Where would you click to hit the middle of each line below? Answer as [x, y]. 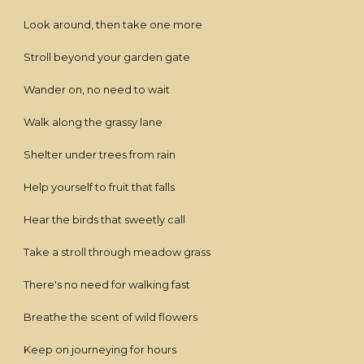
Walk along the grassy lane [93, 122]
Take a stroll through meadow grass [117, 252]
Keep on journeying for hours [100, 349]
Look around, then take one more [113, 24]
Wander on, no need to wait [97, 89]
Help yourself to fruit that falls [100, 187]
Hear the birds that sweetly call [105, 219]
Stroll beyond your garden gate [107, 57]
